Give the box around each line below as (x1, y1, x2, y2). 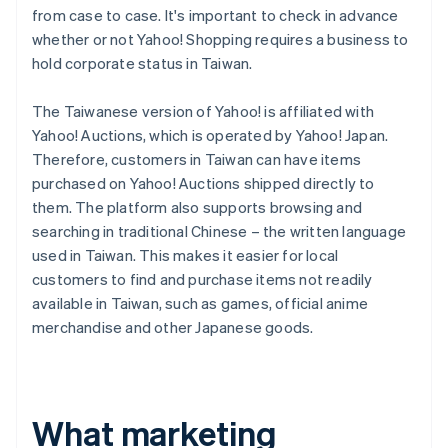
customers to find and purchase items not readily (32, 269, 373, 290)
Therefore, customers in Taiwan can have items (32, 149, 362, 170)
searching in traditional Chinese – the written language (32, 221, 407, 242)
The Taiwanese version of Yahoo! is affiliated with (32, 101, 375, 122)
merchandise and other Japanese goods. (32, 317, 314, 338)
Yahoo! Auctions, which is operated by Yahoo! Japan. (32, 125, 389, 146)
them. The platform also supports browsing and (32, 197, 363, 218)
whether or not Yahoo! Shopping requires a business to (32, 29, 409, 50)
